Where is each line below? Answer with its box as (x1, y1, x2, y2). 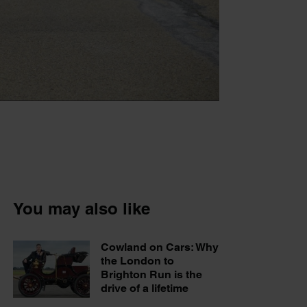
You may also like (13, 198, 150, 218)
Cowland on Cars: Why (101, 240, 219, 254)
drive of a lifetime (101, 281, 188, 295)
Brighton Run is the (101, 267, 202, 281)
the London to (101, 254, 174, 267)
